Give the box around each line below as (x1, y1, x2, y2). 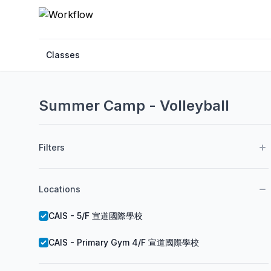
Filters (39, 142, 65, 152)
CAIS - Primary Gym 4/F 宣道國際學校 (48, 237, 199, 247)
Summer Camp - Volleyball (39, 97, 229, 114)
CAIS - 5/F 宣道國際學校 (48, 211, 143, 221)
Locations (39, 184, 80, 194)
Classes (46, 50, 80, 60)
